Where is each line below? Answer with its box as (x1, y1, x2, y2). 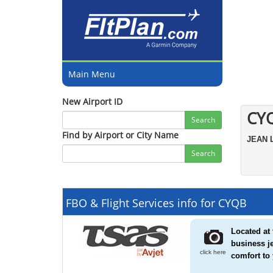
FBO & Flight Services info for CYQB (66, 196, 247, 210)
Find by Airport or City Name (62, 129, 179, 141)
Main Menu (68, 68, 115, 80)
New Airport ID (62, 96, 122, 107)
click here (196, 249, 226, 255)
